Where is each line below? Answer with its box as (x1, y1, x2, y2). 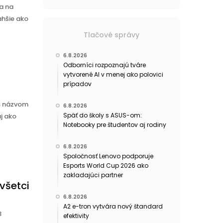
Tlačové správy (83, 30, 139, 40)
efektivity (63, 212, 89, 221)
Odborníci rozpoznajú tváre (63, 61, 146, 70)
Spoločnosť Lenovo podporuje (63, 152, 153, 161)
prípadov (63, 80, 92, 89)
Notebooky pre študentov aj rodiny (63, 120, 166, 129)
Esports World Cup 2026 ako (63, 161, 148, 170)
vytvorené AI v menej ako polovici (63, 70, 163, 79)
